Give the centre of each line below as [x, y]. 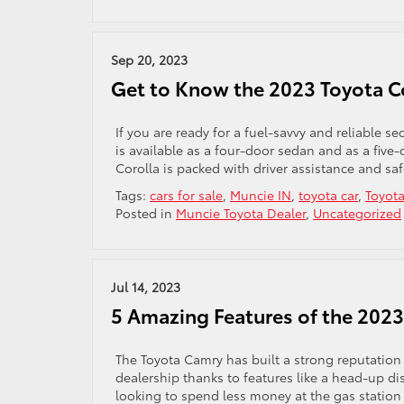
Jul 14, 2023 [146, 287]
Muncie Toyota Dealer [241, 213]
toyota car [328, 195]
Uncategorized [357, 213]
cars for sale [186, 195]
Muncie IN [261, 195]
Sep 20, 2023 [149, 60]
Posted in [146, 213]
